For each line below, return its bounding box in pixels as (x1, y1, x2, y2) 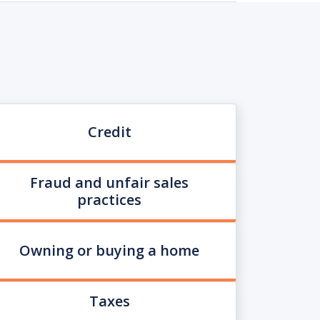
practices (77, 190, 142, 209)
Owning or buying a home (19, 241, 200, 260)
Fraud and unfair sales (30, 173, 189, 192)
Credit (87, 122, 131, 141)
